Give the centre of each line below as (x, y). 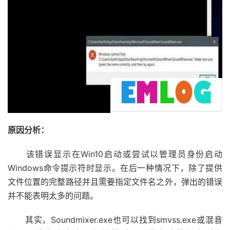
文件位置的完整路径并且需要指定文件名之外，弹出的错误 (115, 182)
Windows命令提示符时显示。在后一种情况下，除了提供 (115, 168)
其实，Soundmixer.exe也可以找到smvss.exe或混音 (115, 220)
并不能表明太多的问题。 (53, 196)
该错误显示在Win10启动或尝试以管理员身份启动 (115, 154)
